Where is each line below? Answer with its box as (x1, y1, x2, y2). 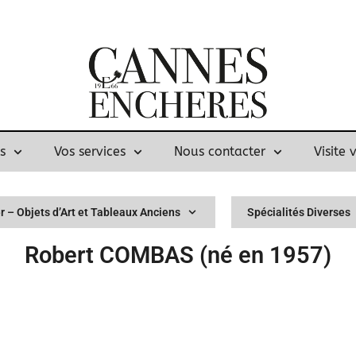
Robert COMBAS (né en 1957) (25, 242, 331, 269)
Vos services (54, 144, 126, 160)
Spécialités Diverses (247, 206, 351, 219)
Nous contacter (174, 144, 266, 160)
